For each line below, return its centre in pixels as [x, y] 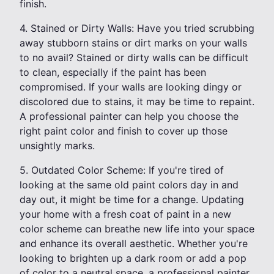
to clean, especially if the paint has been [113, 72]
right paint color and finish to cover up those [124, 131]
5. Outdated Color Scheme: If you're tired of [122, 170]
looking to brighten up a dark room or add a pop [133, 258]
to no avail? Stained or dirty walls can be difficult [134, 58]
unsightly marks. [57, 146]
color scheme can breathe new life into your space [137, 229]
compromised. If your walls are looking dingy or [131, 87]
